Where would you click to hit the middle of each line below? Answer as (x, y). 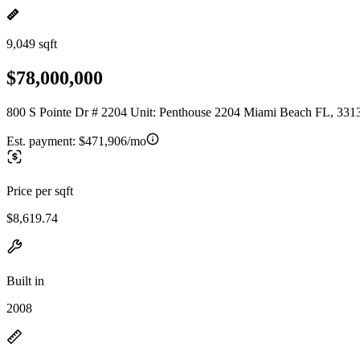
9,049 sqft (32, 44)
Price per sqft (40, 190)
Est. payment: (43, 141)
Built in (25, 280)
